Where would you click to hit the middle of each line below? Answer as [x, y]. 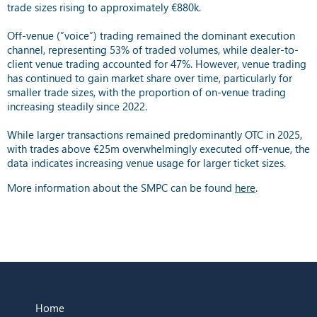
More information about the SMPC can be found [121, 187]
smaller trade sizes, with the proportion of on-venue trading [146, 92]
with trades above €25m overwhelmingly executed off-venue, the [158, 148]
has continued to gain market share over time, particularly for [150, 77]
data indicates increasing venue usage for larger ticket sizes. [146, 162]
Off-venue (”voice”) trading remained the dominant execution [151, 35]
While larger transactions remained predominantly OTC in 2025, [155, 134]
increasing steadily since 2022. [79, 106]
